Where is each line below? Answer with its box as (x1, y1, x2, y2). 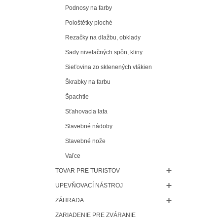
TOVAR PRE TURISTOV (55, 167, 120, 174)
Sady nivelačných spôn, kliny (65, 48, 143, 56)
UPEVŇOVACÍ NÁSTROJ (55, 182, 123, 189)
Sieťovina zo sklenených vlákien (65, 63, 152, 71)
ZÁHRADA (55, 196, 84, 204)
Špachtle (65, 93, 89, 100)
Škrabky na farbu (65, 78, 110, 85)
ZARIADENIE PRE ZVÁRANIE (55, 211, 136, 219)
